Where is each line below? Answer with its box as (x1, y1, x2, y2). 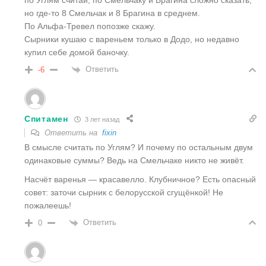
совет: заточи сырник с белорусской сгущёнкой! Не (24, 188, 223, 198)
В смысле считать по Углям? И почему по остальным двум (24, 142, 253, 153)
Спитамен (24, 114, 68, 124)
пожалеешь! (24, 201, 71, 211)
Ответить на (42, 128, 102, 138)
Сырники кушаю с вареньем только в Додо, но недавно (24, 34, 239, 45)
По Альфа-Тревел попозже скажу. (24, 21, 156, 31)
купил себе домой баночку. (24, 47, 129, 58)
